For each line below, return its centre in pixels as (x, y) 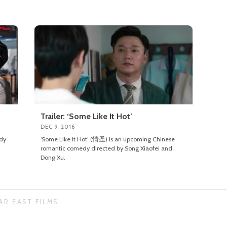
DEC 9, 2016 (58, 126)
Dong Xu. (53, 157)
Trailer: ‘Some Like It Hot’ (87, 116)
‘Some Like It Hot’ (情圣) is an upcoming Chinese (108, 139)
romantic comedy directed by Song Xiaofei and (107, 148)
